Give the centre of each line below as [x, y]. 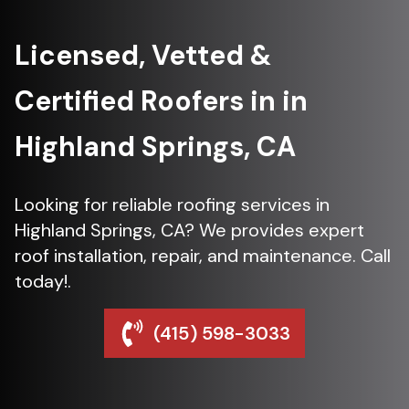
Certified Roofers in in [161, 101]
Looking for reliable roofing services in [172, 204]
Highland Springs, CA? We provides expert [189, 230]
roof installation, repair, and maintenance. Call [203, 256]
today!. [43, 281]
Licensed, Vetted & [143, 55]
